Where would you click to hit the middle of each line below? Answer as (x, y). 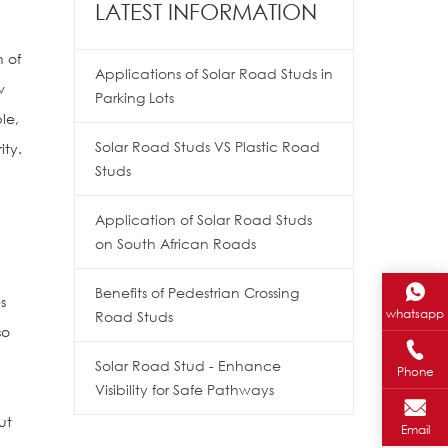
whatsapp (415, 313)
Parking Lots (134, 97)
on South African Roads (175, 243)
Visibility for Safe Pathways (184, 389)
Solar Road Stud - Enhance (187, 365)
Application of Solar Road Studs (203, 219)
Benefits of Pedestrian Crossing (196, 292)
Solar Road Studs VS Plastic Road (207, 146)
